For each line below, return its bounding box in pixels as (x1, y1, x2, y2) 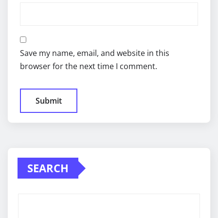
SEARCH (27, 161, 69, 176)
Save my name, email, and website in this (20, 48, 169, 59)
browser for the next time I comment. (20, 61, 157, 72)
